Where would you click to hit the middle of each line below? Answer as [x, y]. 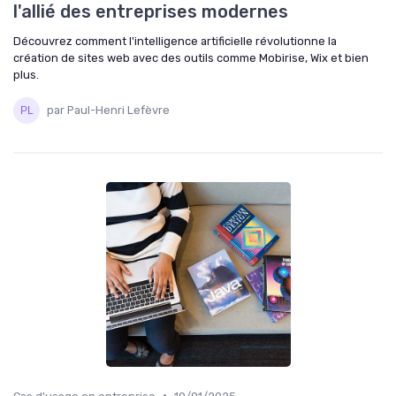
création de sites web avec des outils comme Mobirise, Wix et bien [191, 57]
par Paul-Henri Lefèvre [108, 110]
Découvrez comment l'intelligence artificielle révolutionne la [175, 41]
